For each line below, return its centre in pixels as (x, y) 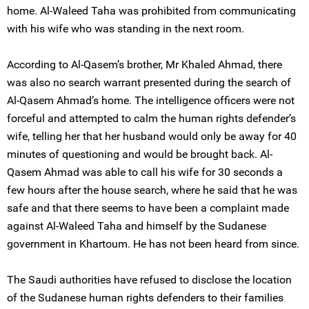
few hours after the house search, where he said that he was (152, 190)
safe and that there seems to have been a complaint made (148, 208)
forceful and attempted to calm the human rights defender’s (151, 118)
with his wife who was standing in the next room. (126, 29)
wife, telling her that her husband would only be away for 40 (152, 136)
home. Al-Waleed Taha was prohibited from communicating (151, 11)
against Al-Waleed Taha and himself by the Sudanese (137, 226)
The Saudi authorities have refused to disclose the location (149, 280)
